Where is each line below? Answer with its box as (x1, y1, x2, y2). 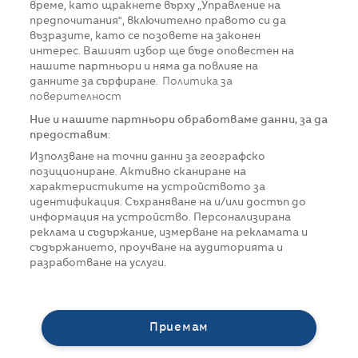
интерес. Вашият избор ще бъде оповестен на (30, 46, 295, 57)
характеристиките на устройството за (30, 182, 266, 193)
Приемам (149, 322, 209, 333)
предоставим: (30, 130, 111, 141)
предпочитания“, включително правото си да (30, 16, 287, 26)
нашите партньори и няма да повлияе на (30, 62, 259, 72)
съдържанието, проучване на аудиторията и (30, 243, 284, 253)
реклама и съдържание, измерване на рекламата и (30, 228, 308, 238)
